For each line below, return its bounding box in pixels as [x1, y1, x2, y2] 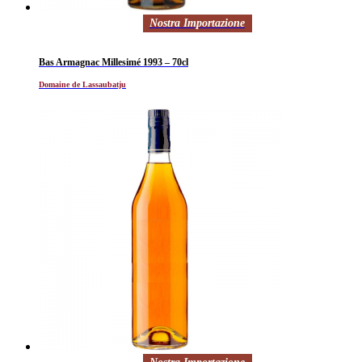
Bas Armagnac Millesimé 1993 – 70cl [39, 56, 188, 68]
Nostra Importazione [149, 16, 245, 29]
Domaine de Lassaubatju [39, 79, 126, 89]
